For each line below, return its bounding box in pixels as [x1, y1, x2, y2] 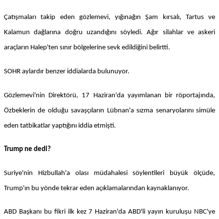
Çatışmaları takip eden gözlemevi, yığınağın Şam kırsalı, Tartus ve [4, 14, 215, 22]
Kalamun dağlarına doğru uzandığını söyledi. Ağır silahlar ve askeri [4, 29, 215, 37]
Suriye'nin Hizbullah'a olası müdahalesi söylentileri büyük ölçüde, [4, 169, 215, 177]
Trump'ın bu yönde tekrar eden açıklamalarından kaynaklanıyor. [4, 184, 189, 192]
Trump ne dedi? [4, 146, 51, 153]
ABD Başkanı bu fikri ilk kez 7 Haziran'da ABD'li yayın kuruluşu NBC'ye [4, 208, 215, 216]
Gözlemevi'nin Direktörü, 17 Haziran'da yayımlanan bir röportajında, [4, 91, 215, 99]
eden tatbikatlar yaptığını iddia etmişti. [4, 122, 116, 130]
